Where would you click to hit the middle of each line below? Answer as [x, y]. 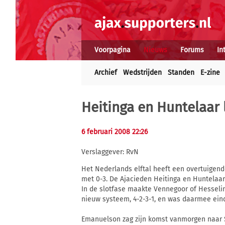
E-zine [210, 73]
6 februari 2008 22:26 [115, 132]
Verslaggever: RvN [110, 152]
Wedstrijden [142, 73]
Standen [181, 73]
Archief [106, 73]
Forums [192, 50]
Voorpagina [113, 50]
